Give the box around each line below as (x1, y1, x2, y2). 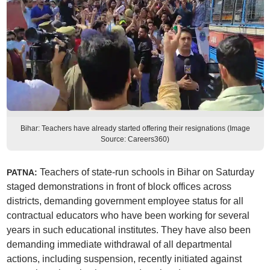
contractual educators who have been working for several (6, 210, 250, 221)
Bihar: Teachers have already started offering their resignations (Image (20, 124, 250, 133)
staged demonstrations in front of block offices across (6, 181, 231, 192)
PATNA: (6, 168, 37, 177)
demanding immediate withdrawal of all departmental (6, 239, 232, 250)
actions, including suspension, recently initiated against (6, 254, 242, 264)
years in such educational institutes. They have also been (6, 225, 251, 235)
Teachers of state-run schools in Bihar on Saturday (37, 167, 254, 177)
